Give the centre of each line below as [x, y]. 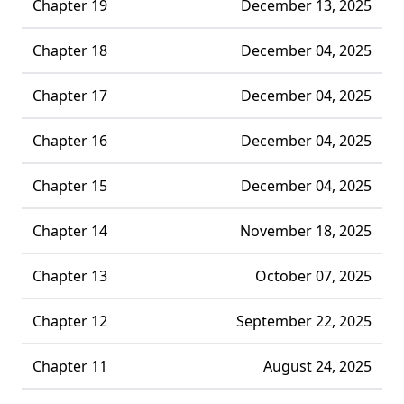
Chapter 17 [70, 95]
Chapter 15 [70, 185]
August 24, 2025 [317, 366]
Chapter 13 [70, 275]
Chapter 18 [70, 50]
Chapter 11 [70, 366]
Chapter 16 [70, 140]
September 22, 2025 [304, 321]
